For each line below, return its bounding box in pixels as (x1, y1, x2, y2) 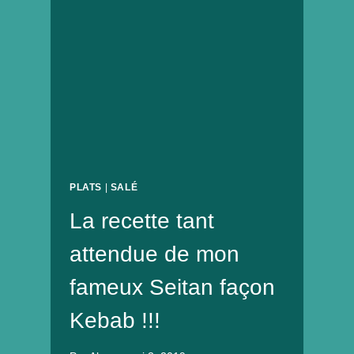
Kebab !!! (70, 308, 160, 333)
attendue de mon (70, 242, 239, 267)
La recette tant (70, 209, 214, 234)
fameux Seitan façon (70, 275, 275, 300)
